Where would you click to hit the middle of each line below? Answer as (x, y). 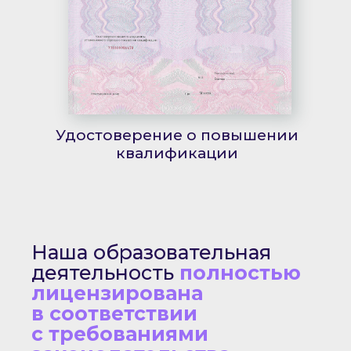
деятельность (105, 273)
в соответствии (114, 313)
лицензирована (117, 293)
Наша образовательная (151, 252)
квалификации (177, 153)
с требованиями (119, 334)
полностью (240, 273)
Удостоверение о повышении (177, 135)
